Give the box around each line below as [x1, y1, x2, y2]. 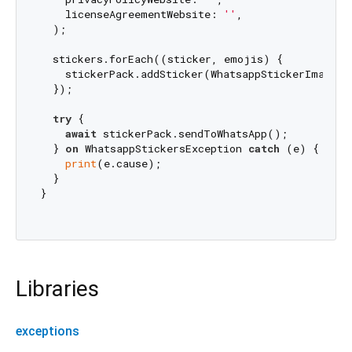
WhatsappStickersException [78, 141, 248, 156]
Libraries [16, 275, 99, 302]
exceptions [16, 324, 79, 339]
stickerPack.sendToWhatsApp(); [96, 126, 288, 141]
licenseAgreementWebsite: [39, 7, 224, 22]
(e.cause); [96, 156, 161, 171]
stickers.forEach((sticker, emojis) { [39, 52, 283, 67]
